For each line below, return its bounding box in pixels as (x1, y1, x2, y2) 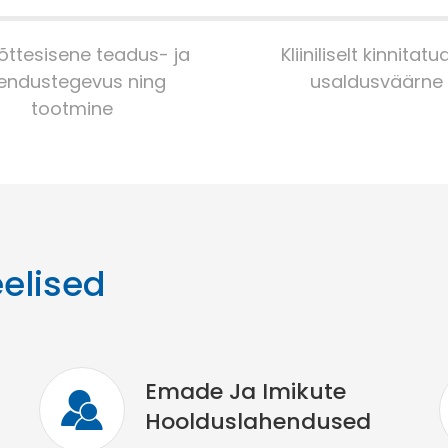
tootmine (30, 96, 113, 121)
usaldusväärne (310, 69, 443, 94)
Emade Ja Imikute (144, 376, 346, 407)
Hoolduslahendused (144, 406, 371, 437)
